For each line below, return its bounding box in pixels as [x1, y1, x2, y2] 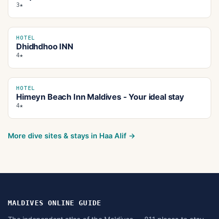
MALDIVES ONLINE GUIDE [8, 199, 101, 207]
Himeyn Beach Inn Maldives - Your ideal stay [16, 92, 184, 102]
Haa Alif [99, 131, 127, 141]
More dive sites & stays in [8, 131, 99, 141]
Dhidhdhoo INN [16, 42, 73, 52]
